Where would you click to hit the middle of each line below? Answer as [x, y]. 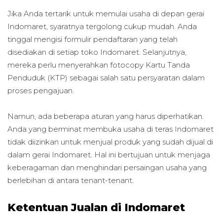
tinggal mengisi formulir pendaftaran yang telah [92, 39]
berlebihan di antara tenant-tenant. [72, 180]
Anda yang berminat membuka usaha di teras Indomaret [110, 129]
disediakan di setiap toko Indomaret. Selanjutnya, [97, 52]
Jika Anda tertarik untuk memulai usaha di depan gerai [106, 13]
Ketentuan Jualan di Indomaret [96, 207]
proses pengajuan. [41, 90]
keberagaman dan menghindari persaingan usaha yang [107, 167]
